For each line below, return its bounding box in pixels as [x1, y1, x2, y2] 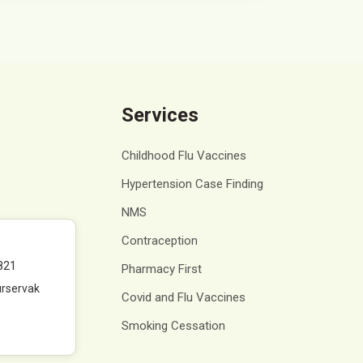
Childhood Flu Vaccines [122, 148, 247, 163]
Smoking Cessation [122, 318, 226, 333]
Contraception [122, 233, 199, 248]
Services [122, 104, 199, 126]
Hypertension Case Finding [122, 177, 264, 191]
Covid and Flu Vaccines [122, 290, 246, 305]
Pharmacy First [122, 262, 203, 276]
